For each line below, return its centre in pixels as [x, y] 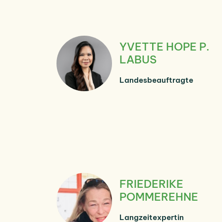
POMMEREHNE [159, 196]
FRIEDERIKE [151, 184]
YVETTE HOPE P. [165, 46]
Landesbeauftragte [156, 80]
